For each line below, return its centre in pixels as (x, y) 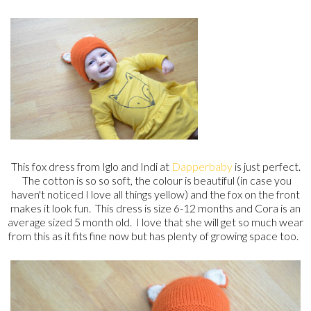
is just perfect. (267, 166)
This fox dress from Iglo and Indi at (91, 166)
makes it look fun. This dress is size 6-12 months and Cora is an (155, 208)
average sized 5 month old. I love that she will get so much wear (155, 221)
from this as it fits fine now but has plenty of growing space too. (155, 235)
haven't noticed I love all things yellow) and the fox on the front (155, 194)
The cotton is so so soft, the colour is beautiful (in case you (155, 180)
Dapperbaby (203, 166)
